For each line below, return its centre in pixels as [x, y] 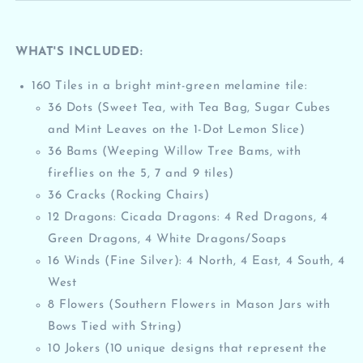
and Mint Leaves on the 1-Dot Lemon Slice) [177, 130]
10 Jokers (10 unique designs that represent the [188, 348]
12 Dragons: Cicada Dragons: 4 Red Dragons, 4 [188, 217]
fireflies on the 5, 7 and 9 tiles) [141, 173]
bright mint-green [170, 86]
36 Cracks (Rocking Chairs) [129, 195]
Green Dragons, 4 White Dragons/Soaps [167, 239]
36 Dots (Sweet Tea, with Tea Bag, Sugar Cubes [190, 108]
